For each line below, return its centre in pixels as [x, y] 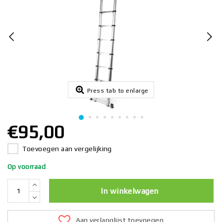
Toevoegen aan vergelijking [67, 148]
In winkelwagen [130, 191]
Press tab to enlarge [118, 90]
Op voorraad [27, 167]
